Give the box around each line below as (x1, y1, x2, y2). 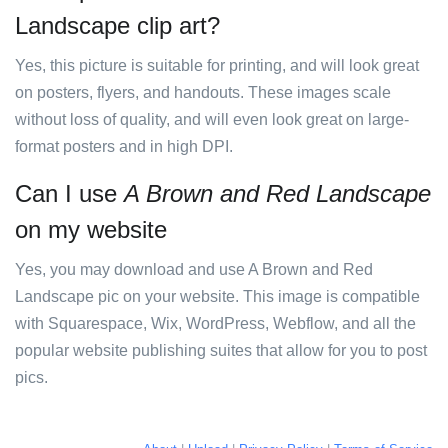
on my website (15, 216, 167, 243)
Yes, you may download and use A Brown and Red (15, 261, 373, 278)
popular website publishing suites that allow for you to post (15, 342, 427, 359)
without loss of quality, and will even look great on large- (15, 111, 409, 128)
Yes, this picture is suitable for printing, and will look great (15, 57, 419, 74)
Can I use (15, 180, 124, 207)
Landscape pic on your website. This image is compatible (15, 288, 420, 305)
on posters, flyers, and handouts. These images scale (15, 84, 391, 101)
